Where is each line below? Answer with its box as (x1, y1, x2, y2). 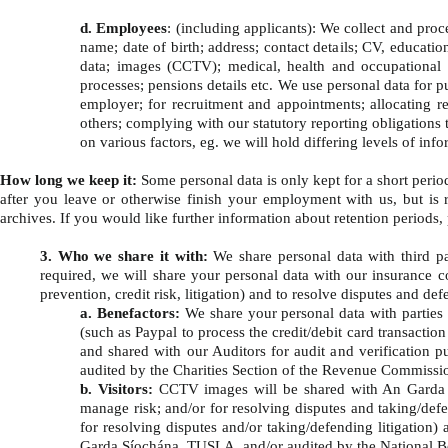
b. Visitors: (80, 380, 159, 397)
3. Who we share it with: (40, 247, 208, 264)
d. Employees (80, 19, 168, 36)
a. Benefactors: (80, 304, 185, 321)
